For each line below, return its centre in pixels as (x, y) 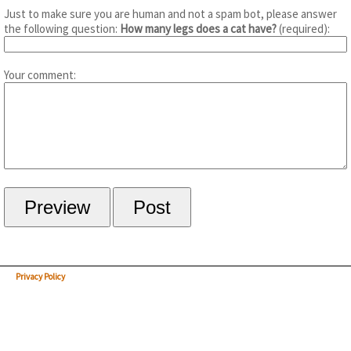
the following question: (62, 29)
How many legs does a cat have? (198, 29)
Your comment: (40, 75)
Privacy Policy (40, 276)
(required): (303, 29)
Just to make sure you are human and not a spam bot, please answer (170, 14)
